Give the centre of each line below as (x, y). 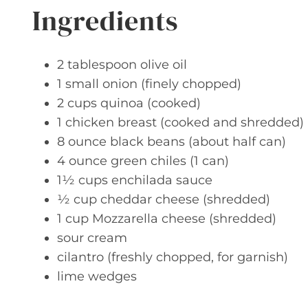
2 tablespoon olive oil (122, 65)
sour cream (92, 238)
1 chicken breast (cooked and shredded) (180, 122)
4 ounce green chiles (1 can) (143, 161)
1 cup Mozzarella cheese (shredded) (167, 219)
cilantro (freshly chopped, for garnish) (173, 257)
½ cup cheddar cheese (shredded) (164, 199)
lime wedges (97, 276)
